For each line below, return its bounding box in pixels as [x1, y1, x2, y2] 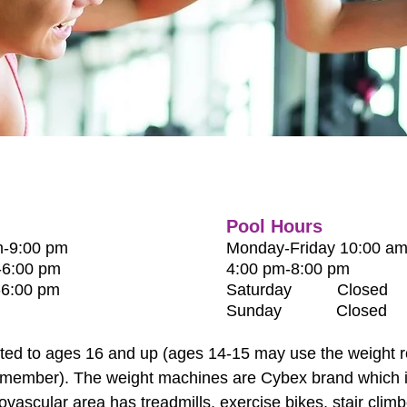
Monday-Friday [226, 239, 335, 257]
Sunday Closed [226, 302, 387, 320]
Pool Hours [226, 216, 323, 236]
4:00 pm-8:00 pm [226, 260, 350, 278]
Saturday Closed [226, 281, 388, 299]
